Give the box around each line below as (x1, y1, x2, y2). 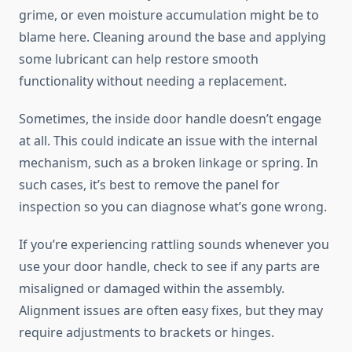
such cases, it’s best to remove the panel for (19, 176, 280, 194)
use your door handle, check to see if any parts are (19, 258, 320, 276)
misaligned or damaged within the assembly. (19, 280, 284, 298)
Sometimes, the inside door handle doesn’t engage (19, 110, 321, 128)
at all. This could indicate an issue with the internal (19, 132, 317, 150)
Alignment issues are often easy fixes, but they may (19, 302, 323, 320)
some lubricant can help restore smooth (19, 50, 258, 68)
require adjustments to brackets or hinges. (19, 324, 274, 342)
